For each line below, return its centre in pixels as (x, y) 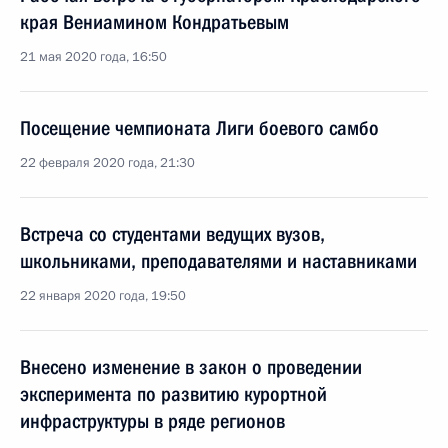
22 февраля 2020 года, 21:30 (107, 163)
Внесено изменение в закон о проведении (191, 367)
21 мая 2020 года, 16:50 (93, 57)
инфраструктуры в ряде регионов (152, 421)
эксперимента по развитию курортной (173, 394)
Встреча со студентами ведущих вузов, (172, 234)
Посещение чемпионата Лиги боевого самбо (199, 128)
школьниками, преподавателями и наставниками (218, 261)
